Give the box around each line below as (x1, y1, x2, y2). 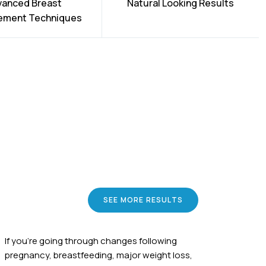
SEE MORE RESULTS (103, 195, 183, 205)
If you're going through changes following (5, 235, 177, 248)
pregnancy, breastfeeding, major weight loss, (5, 249, 192, 262)
